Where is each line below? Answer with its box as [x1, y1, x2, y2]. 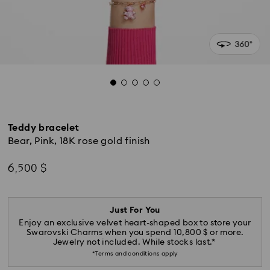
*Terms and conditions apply [92, 251, 178, 257]
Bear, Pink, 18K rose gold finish [8, 136, 150, 146]
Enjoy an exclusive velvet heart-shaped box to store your [19, 219, 251, 227]
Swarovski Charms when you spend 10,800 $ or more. [26, 228, 244, 237]
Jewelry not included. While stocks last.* [52, 238, 218, 246]
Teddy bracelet [8, 123, 80, 133]
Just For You [110, 206, 160, 215]
